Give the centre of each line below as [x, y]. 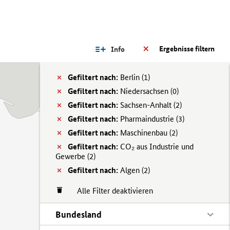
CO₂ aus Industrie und [156, 147]
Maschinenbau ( [145, 133]
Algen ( [131, 170]
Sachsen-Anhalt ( [147, 105]
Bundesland [79, 214]
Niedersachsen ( [145, 91]
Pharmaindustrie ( [148, 119]
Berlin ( [131, 77]
